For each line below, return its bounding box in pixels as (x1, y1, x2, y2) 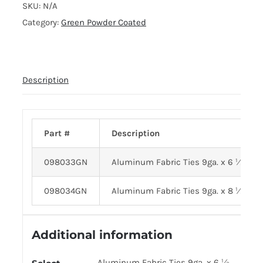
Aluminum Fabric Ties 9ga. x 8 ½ (111, 185, 244, 196)
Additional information (31, 227, 173, 242)
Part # (43, 127, 70, 139)
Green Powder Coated (61, 17, 146, 28)
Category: (22, 17, 61, 28)
